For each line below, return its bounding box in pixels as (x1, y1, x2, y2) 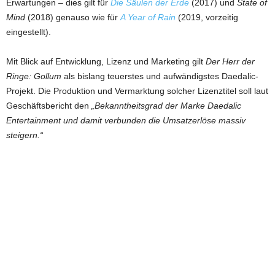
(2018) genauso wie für (25, 12, 120, 22)
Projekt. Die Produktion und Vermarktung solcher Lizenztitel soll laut (6, 85, 268, 96)
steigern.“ (6, 130, 43, 140)
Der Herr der (206, 56, 255, 66)
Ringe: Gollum (6, 71, 61, 81)
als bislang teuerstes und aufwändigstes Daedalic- (61, 71, 258, 81)
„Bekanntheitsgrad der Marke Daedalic (91, 100, 241, 110)
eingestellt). (6, 26, 51, 37)
